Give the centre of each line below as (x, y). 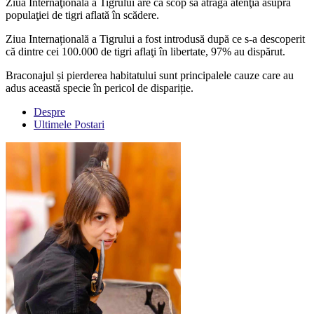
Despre (49, 112)
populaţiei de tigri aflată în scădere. (82, 15)
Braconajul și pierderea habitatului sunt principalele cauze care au (150, 76)
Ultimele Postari (69, 125)
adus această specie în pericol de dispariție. (100, 88)
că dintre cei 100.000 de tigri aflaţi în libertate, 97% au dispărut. (145, 52)
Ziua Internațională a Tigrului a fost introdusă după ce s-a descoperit (155, 39)
